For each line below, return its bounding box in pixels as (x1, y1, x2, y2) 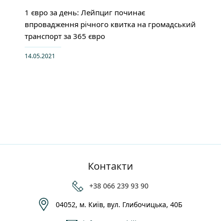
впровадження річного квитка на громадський (25, 19, 196, 30)
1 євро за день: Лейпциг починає (25, 7, 145, 18)
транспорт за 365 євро (25, 31, 105, 41)
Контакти (88, 159, 133, 173)
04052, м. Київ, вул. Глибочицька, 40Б (55, 200, 183, 210)
